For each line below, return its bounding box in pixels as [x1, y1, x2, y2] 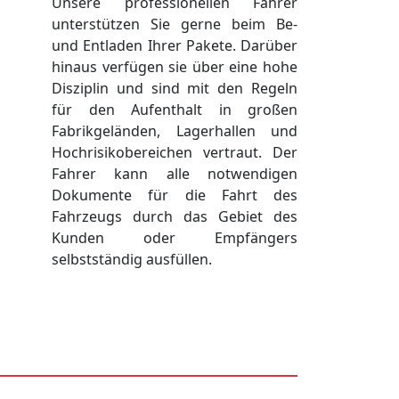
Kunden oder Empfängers [52, 228, 297, 248]
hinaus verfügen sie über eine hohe [52, 57, 297, 77]
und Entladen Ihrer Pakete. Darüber [52, 36, 297, 56]
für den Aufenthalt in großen [52, 100, 297, 120]
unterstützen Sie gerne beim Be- [52, 14, 297, 35]
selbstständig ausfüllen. [52, 249, 212, 270]
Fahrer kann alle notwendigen [52, 164, 297, 184]
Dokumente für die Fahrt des [52, 185, 297, 206]
